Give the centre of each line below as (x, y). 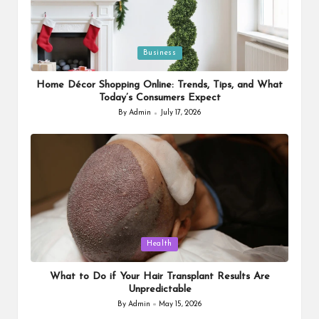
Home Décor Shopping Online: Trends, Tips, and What (159, 85)
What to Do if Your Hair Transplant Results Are (159, 276)
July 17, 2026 (180, 113)
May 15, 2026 (181, 304)
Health (159, 244)
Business (159, 53)
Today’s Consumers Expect (159, 98)
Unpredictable (159, 289)
